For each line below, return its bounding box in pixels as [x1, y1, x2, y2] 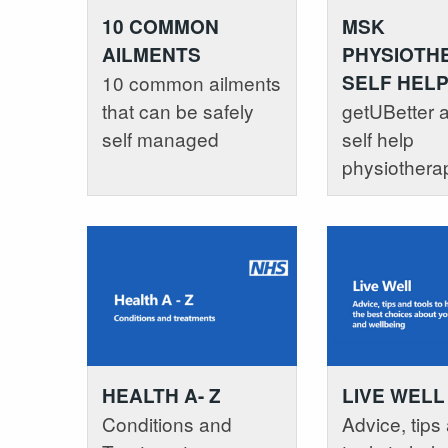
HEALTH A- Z [102, 381, 221, 409]
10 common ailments [102, 69, 281, 97]
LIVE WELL [341, 381, 445, 409]
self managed [102, 125, 219, 153]
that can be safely [102, 97, 254, 125]
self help [341, 125, 414, 153]
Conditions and [102, 409, 232, 437]
